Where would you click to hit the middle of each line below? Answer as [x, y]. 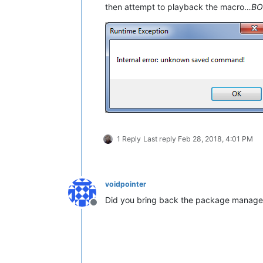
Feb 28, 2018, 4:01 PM [215, 139]
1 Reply [129, 139]
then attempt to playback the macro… [178, 6]
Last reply [161, 139]
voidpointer [126, 184]
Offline [107, 208]
